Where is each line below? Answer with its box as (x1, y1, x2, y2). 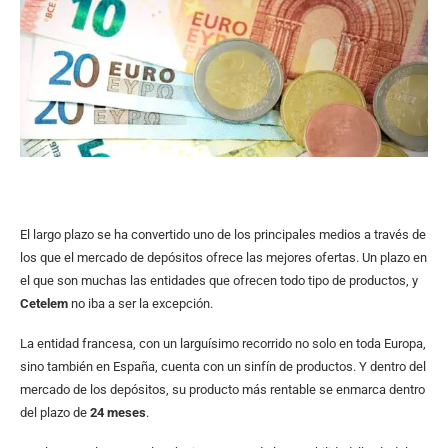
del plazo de (20, 405, 90, 421)
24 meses (90, 405, 146, 421)
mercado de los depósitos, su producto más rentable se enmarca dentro (20, 382, 425, 398)
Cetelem (20, 296, 71, 312)
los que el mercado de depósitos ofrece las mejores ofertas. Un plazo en (20, 250, 427, 266)
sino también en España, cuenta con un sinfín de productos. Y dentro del (20, 359, 426, 375)
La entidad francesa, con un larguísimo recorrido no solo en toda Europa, (20, 336, 426, 352)
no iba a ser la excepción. (71, 296, 213, 312)
